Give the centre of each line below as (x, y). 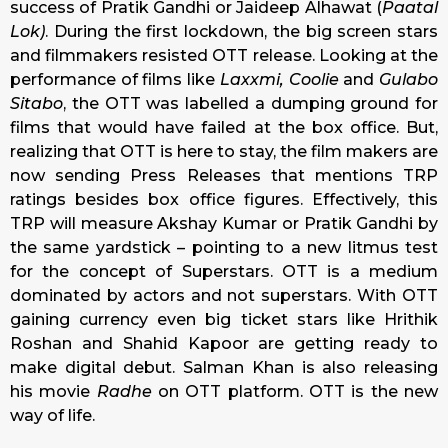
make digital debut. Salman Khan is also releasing (224, 368)
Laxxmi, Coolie (281, 80)
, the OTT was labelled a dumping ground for (250, 104)
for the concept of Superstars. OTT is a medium (224, 272)
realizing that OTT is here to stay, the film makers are (224, 152)
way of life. (52, 416)
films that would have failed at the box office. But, (224, 128)
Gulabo (409, 80)
